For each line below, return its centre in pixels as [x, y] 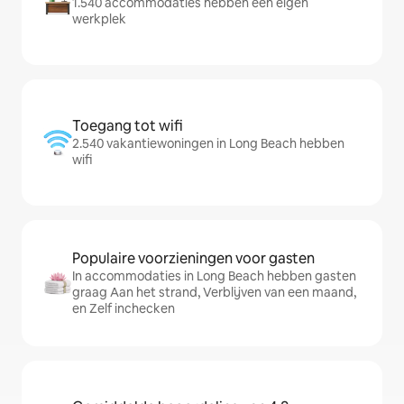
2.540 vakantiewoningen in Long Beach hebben [208, 143]
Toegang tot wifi [128, 126]
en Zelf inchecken [124, 308]
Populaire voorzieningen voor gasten [193, 258]
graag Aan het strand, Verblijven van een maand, [214, 292]
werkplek [99, 19]
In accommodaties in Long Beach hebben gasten [214, 276]
